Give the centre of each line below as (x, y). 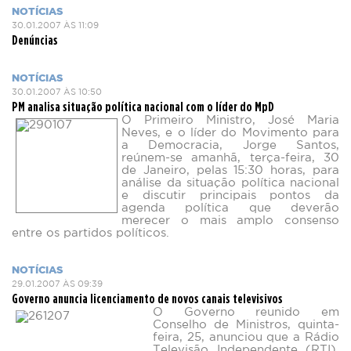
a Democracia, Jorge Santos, (230, 145)
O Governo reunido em (246, 312)
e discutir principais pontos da (230, 195)
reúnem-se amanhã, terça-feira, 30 (230, 158)
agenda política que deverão (230, 208)
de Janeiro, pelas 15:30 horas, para (230, 170)
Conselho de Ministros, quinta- (246, 325)
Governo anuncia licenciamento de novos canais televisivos (147, 298)
